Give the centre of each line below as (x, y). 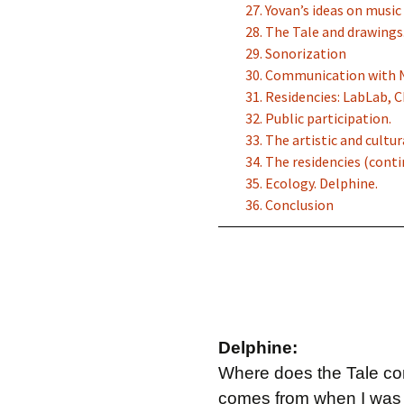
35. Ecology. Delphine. (312, 183)
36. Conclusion (289, 205)
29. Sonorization (296, 53)
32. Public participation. (318, 118)
